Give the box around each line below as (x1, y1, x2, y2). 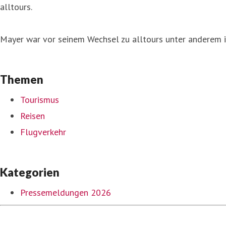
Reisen (20, 109, 45, 122)
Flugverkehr (20, 126, 66, 138)
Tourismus (20, 93, 59, 105)
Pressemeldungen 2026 (20, 186, 111, 198)
